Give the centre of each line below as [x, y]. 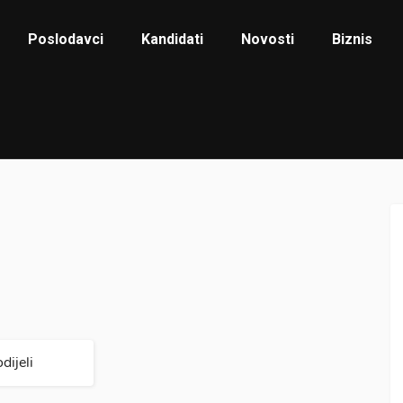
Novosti [268, 39]
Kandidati [173, 39]
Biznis [353, 39]
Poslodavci [66, 39]
